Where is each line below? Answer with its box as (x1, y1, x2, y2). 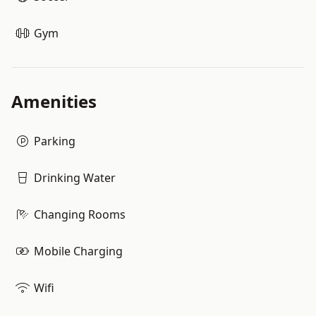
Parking (34, 133, 75, 149)
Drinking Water (34, 170, 116, 186)
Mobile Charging (34, 243, 123, 259)
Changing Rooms (34, 207, 126, 222)
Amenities (11, 90, 97, 113)
